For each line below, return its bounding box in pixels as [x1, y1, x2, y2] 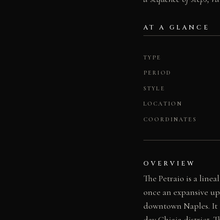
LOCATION [143, 100, 183, 108]
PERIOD [143, 69, 171, 77]
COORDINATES [143, 116, 197, 123]
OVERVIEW [143, 159, 196, 168]
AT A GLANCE [143, 23, 210, 32]
